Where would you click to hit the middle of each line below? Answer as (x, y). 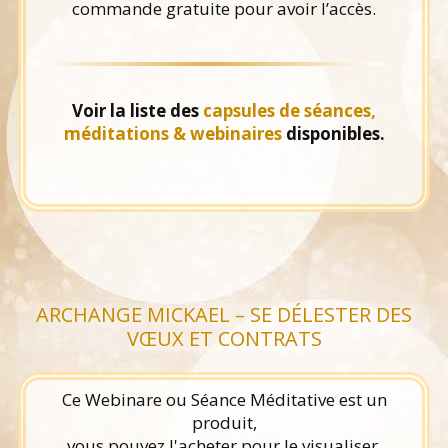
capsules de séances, (289, 110)
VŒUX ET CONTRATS (224, 338)
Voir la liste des (137, 110)
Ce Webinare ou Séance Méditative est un (224, 400)
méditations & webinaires (172, 133)
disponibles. (333, 133)
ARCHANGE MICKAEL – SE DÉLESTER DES (224, 314)
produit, (224, 423)
